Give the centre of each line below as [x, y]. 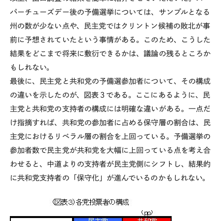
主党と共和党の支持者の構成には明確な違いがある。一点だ [110, 109]
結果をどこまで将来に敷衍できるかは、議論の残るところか [110, 54]
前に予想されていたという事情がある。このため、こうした [110, 40]
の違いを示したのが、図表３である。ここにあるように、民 [110, 95]
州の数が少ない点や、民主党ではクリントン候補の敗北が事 [110, 26]
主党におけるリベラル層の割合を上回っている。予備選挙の [110, 137]
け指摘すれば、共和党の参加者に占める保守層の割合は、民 [110, 123]
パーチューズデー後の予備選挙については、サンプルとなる [110, 12]
